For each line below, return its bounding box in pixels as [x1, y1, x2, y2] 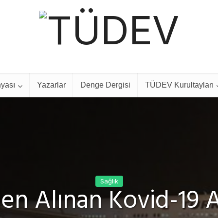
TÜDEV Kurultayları [145, 81, 214, 89]
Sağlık [100, 177, 118, 185]
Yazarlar [36, 81, 66, 89]
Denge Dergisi [80, 81, 130, 89]
